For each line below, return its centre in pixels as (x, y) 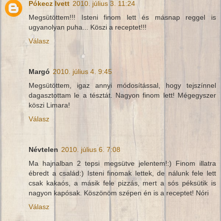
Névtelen (43, 149)
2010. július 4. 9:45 (82, 71)
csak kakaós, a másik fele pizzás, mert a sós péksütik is (122, 183)
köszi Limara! (49, 105)
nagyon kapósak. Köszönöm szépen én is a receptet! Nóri (119, 193)
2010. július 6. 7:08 (91, 149)
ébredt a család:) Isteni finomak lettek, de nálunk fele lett (122, 173)
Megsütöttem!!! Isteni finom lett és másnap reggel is (122, 17)
